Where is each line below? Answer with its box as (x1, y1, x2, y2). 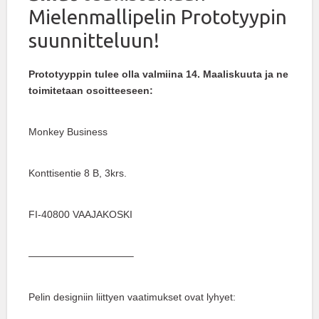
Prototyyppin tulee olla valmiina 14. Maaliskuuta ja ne (28, 68, 288, 80)
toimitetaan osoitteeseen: (28, 85, 153, 97)
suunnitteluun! (28, 29, 159, 52)
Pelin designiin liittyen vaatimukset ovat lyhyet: (28, 291, 236, 303)
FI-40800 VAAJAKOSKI (28, 209, 132, 221)
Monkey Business (28, 126, 108, 138)
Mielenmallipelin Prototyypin (28, 6, 287, 28)
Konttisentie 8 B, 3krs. (28, 167, 127, 179)
